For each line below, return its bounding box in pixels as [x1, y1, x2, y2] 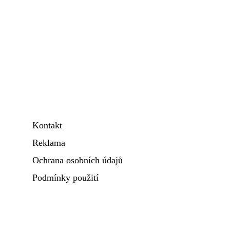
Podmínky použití [32, 172, 99, 183]
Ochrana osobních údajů [32, 155, 123, 165]
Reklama [32, 138, 65, 148]
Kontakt [32, 120, 62, 130]
